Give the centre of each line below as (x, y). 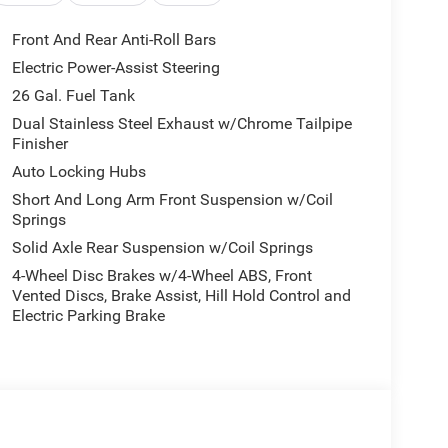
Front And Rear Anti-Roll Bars (113, 40)
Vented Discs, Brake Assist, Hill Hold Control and (181, 296)
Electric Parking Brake (88, 316)
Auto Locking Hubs (78, 172)
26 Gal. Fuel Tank (73, 96)
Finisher (39, 144)
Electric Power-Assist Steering (115, 68)
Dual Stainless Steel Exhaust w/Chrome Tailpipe (181, 124)
